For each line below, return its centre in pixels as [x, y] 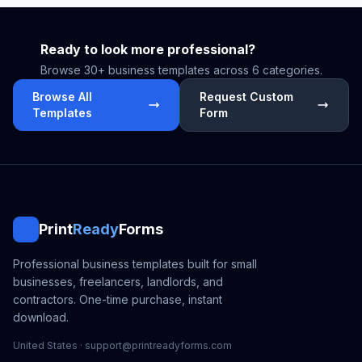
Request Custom [246, 97]
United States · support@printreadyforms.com [122, 345]
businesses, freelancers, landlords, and [118, 282]
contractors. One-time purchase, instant [118, 299]
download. [41, 317]
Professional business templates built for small [135, 264]
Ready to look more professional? [147, 49]
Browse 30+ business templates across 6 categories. [181, 70]
